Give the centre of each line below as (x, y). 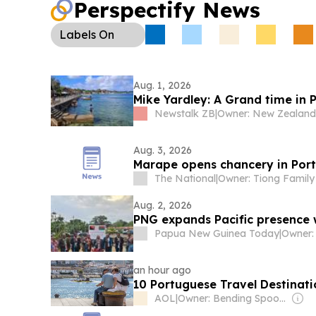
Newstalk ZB (185, 113)
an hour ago (163, 270)
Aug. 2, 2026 (163, 205)
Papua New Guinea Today (217, 233)
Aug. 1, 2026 (163, 85)
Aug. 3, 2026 (163, 150)
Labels (78, 34)
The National (186, 178)
